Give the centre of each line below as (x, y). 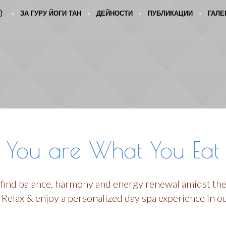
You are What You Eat (113, 150)
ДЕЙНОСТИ (115, 14)
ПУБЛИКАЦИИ (170, 14)
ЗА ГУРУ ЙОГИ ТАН (51, 14)
